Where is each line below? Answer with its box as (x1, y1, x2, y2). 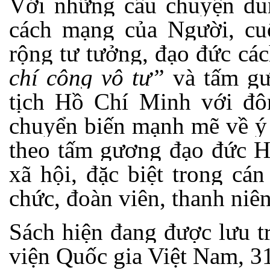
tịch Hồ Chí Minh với (9, 88, 243, 115)
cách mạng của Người (9, 16, 228, 42)
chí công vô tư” (9, 64, 165, 90)
